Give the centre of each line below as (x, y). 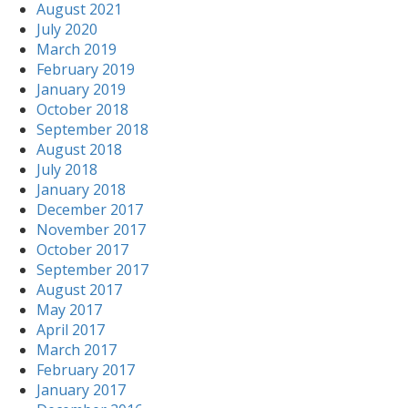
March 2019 (76, 49)
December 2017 (90, 209)
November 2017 (91, 229)
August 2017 (79, 290)
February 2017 (86, 370)
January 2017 (81, 390)
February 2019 (86, 69)
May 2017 (69, 310)
